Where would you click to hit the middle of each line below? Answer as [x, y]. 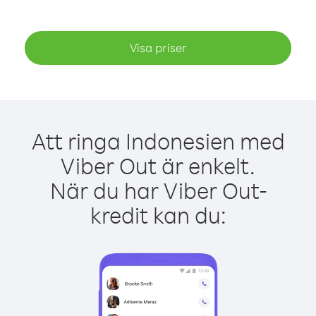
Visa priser [158, 48]
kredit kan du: [158, 215]
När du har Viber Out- [158, 190]
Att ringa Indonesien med [158, 141]
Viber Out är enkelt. [158, 165]
